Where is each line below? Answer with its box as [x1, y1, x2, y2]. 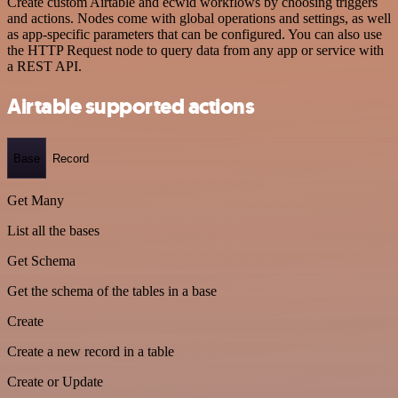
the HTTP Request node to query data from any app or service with [7, 42, 384, 58]
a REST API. [7, 58, 82, 74]
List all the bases [7, 223, 99, 239]
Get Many [7, 193, 64, 209]
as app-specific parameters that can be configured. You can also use [7, 26, 382, 42]
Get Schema [7, 253, 76, 269]
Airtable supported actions [7, 92, 255, 121]
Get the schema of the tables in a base [7, 283, 217, 299]
